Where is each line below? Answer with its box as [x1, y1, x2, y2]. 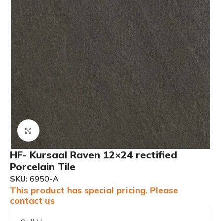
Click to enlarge [39, 126, 95, 135]
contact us [10, 195, 55, 206]
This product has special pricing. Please [10, 184, 178, 196]
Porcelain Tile [10, 160, 75, 173]
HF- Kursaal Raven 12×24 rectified [10, 148, 177, 161]
